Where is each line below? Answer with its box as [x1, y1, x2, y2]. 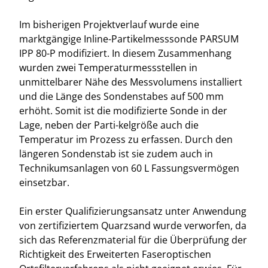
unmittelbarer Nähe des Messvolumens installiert [19, 75, 242, 89]
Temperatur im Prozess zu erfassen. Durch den [19, 133, 233, 146]
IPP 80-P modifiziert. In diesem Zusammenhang [19, 47, 232, 60]
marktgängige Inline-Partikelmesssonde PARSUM [19, 32, 239, 45]
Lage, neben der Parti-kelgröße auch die [19, 118, 199, 132]
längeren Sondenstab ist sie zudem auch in [19, 147, 213, 160]
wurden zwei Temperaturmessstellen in [19, 61, 197, 74]
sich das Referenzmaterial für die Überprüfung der [19, 233, 247, 246]
